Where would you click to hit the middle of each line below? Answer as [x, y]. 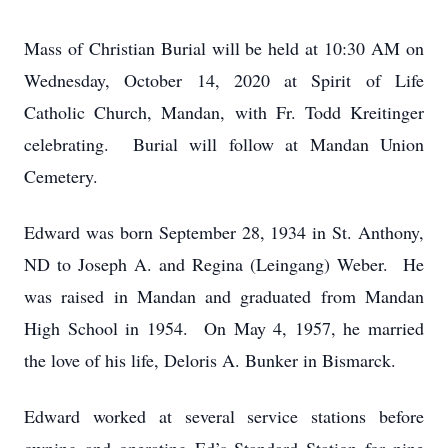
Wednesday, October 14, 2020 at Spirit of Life [224, 80]
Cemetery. [61, 176]
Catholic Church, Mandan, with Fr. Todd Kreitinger [224, 112]
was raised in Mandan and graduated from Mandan [224, 296]
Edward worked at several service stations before [224, 416]
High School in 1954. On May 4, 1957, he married [224, 328]
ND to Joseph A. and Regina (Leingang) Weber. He [224, 264]
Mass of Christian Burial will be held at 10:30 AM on [224, 48]
